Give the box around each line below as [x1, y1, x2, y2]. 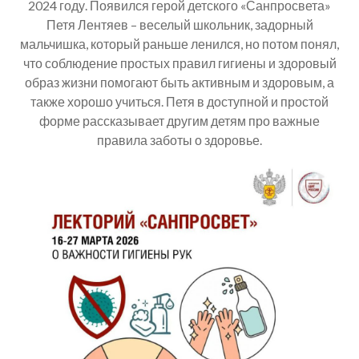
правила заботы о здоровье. [97, 131, 262, 147]
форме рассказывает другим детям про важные [39, 112, 320, 128]
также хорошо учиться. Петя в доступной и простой [30, 93, 329, 109]
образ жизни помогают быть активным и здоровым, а [25, 74, 334, 90]
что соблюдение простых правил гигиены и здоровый [22, 54, 337, 71]
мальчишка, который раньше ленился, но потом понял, [20, 35, 339, 51]
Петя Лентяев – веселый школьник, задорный [46, 16, 313, 32]
